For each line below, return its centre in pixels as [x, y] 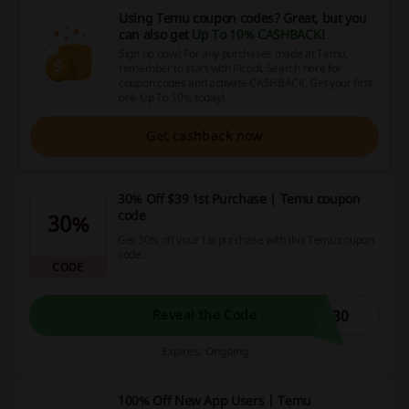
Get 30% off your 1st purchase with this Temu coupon [246, 240]
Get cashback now [204, 136]
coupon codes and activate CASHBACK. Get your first [246, 82]
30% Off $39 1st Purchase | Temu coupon [239, 198]
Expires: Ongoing [204, 351]
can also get [156, 34]
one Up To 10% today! [172, 97]
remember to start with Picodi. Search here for [231, 68]
